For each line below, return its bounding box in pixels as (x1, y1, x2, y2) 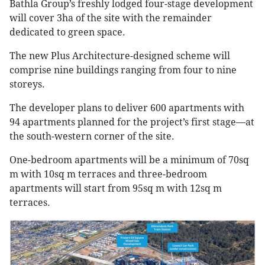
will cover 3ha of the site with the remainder (9, 12, 212, 24)
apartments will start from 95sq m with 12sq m (9, 183, 222, 195)
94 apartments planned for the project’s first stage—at (9, 117, 254, 128)
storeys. (9, 79, 45, 91)
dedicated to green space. (9, 27, 125, 38)
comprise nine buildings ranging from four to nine (9, 64, 237, 76)
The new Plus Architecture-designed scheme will (9, 50, 230, 62)
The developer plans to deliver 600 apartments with (9, 102, 244, 114)
